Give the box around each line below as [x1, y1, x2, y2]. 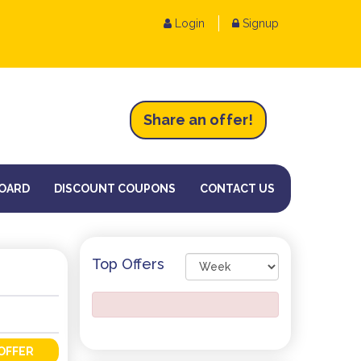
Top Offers [91, 255, 164, 273]
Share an [143, 111, 210, 129]
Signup [239, 17, 279, 30]
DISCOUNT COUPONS [54, 182, 176, 196]
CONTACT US [200, 182, 275, 196]
